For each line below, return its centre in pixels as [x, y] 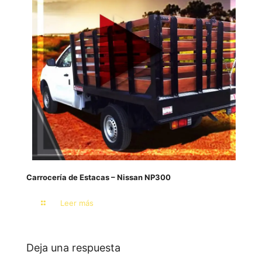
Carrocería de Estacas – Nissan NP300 [99, 177]
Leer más [77, 203]
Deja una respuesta [73, 248]
